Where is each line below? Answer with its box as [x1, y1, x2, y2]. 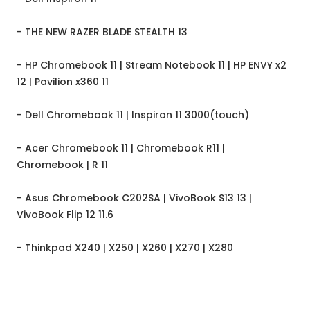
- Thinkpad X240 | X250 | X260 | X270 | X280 [17, 241, 233, 255]
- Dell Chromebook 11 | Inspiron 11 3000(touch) [17, 108, 249, 122]
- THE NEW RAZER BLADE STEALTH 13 [17, 25, 188, 39]
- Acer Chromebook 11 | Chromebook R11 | [17, 141, 225, 156]
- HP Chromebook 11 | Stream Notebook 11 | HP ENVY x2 [17, 58, 286, 73]
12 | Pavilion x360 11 [17, 75, 109, 89]
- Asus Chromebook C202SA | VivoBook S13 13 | [17, 191, 252, 206]
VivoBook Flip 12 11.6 [17, 208, 113, 222]
